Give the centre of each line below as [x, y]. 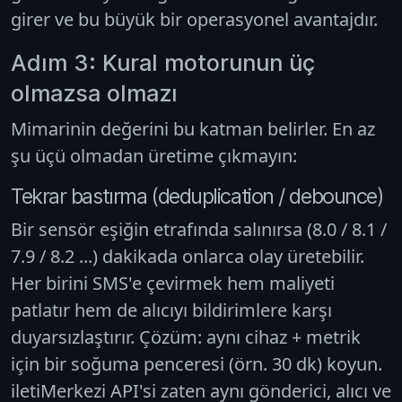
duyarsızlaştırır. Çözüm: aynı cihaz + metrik [186, 336]
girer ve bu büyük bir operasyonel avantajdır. [194, 19]
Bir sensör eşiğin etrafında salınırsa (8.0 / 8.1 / [199, 229]
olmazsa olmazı [94, 93]
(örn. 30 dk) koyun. [303, 363]
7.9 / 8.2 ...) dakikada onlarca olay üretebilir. [188, 256]
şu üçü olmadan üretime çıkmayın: [154, 155]
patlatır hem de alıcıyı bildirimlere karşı [171, 310]
